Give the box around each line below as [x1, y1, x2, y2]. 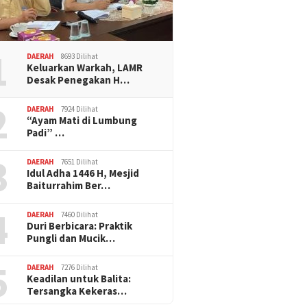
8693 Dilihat [61, 51, 99, 61]
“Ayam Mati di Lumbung [27, 113, 138, 127]
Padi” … [27, 125, 65, 139]
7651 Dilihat [61, 156, 99, 167]
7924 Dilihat [61, 103, 99, 114]
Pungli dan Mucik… [27, 231, 116, 245]
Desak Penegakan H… [27, 73, 130, 86]
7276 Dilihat [61, 262, 99, 272]
